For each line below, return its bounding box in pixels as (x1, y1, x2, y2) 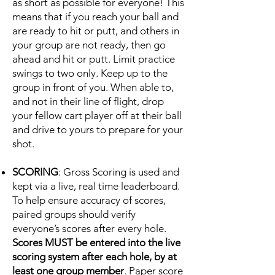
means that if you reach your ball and (12, 10, 179, 23)
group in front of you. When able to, (12, 81, 174, 93)
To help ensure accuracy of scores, (12, 194, 166, 206)
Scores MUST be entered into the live (12, 236, 180, 249)
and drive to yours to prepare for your (12, 123, 183, 136)
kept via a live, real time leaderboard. (12, 180, 180, 192)
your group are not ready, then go (12, 39, 166, 51)
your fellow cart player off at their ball (12, 109, 182, 122)
